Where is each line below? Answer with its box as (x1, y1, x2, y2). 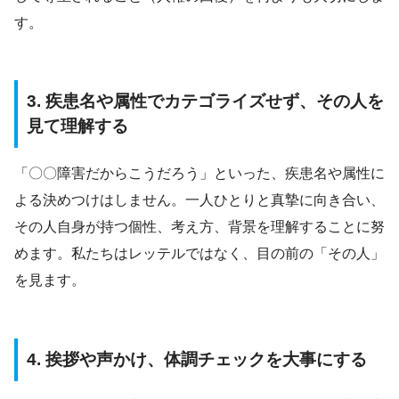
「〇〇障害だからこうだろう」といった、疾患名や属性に (14, 165, 385, 181)
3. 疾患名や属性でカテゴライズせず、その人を (27, 92, 384, 111)
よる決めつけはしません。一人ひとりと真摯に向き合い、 (14, 191, 385, 208)
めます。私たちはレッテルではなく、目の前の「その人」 (14, 245, 385, 261)
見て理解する (27, 117, 128, 136)
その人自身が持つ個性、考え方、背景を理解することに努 (14, 218, 385, 234)
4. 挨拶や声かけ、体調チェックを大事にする (27, 349, 367, 369)
